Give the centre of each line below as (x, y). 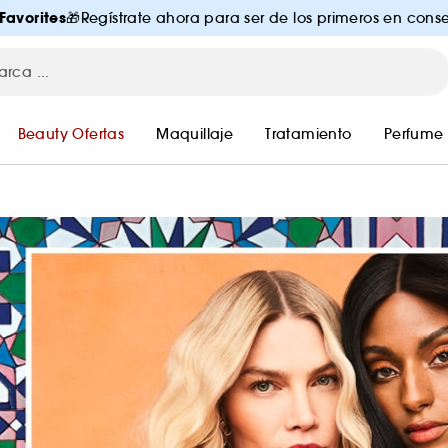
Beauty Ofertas (71, 134)
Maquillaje (195, 134)
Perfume (413, 134)
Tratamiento (308, 134)
